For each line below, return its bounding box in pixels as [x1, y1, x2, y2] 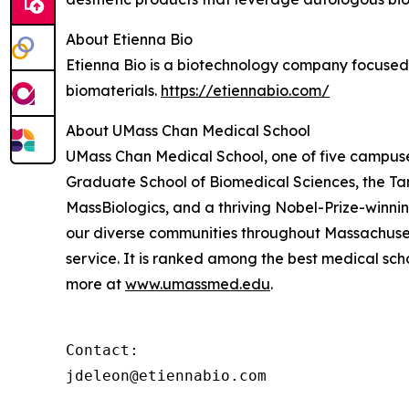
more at [66, 274, 125, 293]
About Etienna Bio [66, 29, 193, 48]
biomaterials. [66, 80, 161, 100]
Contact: [66, 341, 139, 359]
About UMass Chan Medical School [66, 121, 310, 140]
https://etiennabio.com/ [161, 80, 330, 100]
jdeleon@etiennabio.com [66, 366, 267, 384]
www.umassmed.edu [125, 274, 270, 293]
